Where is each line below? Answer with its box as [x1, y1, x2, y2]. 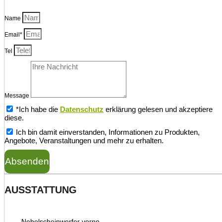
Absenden [5, 156, 49, 166]
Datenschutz [60, 105, 104, 113]
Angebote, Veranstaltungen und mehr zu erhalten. [4, 136, 164, 145]
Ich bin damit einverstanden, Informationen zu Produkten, [16, 127, 200, 136]
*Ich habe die [16, 105, 60, 113]
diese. [4, 113, 24, 122]
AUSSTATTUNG [4, 184, 77, 195]
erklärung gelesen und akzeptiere [104, 105, 213, 113]
